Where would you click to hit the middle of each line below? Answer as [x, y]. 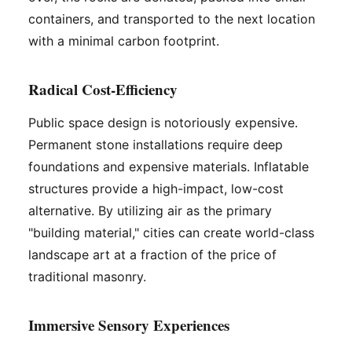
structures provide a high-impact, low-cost [156, 188]
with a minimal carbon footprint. [124, 40]
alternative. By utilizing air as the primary [150, 210]
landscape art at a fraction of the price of [152, 254]
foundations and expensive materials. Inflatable [169, 166]
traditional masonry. [87, 276]
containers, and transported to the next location [172, 18]
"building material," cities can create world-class [171, 232]
